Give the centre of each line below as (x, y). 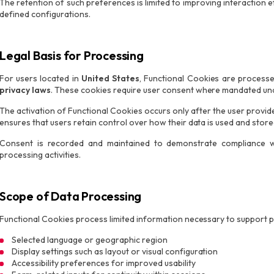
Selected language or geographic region (90, 240)
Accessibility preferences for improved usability (104, 263)
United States (110, 78)
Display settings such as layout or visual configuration (115, 251)
